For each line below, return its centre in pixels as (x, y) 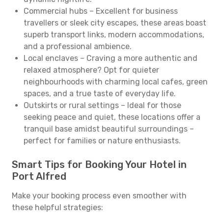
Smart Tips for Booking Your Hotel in (99, 165)
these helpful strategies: (57, 207)
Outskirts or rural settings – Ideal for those (102, 105)
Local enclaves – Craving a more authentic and (110, 58)
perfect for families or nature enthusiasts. (102, 141)
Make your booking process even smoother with (99, 196)
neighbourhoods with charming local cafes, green (116, 82)
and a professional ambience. (78, 46)
